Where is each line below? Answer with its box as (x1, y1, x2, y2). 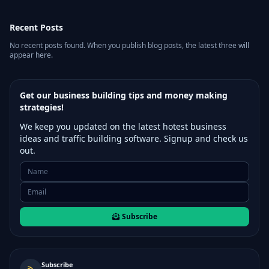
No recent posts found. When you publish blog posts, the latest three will (10, 40, 249, 51)
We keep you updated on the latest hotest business (20, 121, 226, 133)
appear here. (10, 50, 53, 61)
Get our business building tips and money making (20, 89, 228, 101)
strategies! (20, 101, 64, 113)
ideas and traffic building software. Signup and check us (20, 133, 248, 145)
